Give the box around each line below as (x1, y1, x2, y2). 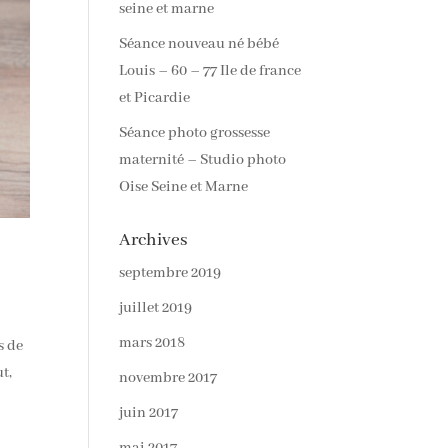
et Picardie (119, 89, 191, 107)
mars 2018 (119, 334, 186, 352)
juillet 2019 (119, 299, 193, 317)
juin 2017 (119, 404, 179, 422)
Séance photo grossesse (119, 124, 271, 142)
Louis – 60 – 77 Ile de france (119, 62, 302, 80)
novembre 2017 (119, 369, 218, 387)
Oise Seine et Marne (119, 178, 249, 196)
